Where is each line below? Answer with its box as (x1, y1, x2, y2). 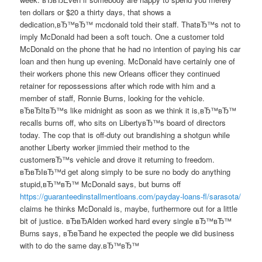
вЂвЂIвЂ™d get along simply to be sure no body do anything (20, 166, 231, 178)
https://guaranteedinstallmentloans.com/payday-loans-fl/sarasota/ (20, 191, 242, 202)
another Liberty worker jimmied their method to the (20, 142, 190, 153)
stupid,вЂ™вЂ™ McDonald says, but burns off (20, 178, 181, 190)
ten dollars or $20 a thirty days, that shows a (20, 6, 171, 18)
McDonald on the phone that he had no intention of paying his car (20, 43, 241, 55)
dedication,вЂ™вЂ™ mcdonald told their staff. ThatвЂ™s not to (20, 19, 241, 30)
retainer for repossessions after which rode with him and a (20, 80, 216, 92)
